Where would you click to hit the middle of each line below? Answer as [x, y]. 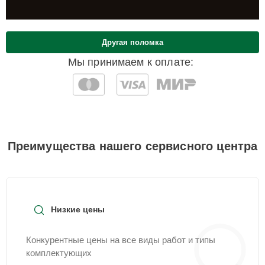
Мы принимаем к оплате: [131, 62]
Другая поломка [132, 42]
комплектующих [59, 253]
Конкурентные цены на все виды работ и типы [121, 240]
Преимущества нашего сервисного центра [132, 146]
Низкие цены [78, 209]
